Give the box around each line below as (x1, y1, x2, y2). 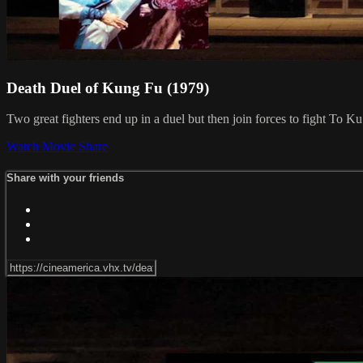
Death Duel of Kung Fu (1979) (6, 79, 209, 96)
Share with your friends (6, 172, 124, 185)
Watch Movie (6, 139, 79, 154)
